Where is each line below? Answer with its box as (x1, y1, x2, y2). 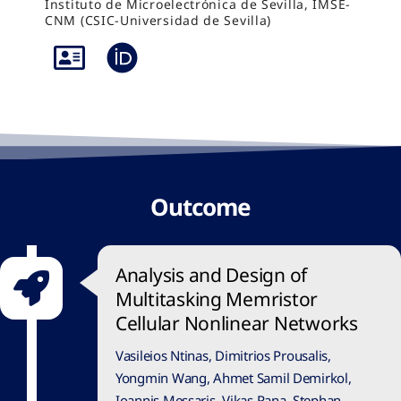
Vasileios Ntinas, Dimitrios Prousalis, (115, 346, 331, 364)
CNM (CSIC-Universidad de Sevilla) (45, 12, 272, 29)
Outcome (150, 191, 251, 223)
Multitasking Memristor (115, 286, 319, 311)
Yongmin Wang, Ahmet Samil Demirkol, (115, 369, 352, 387)
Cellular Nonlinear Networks (115, 311, 358, 336)
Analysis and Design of (115, 262, 308, 287)
